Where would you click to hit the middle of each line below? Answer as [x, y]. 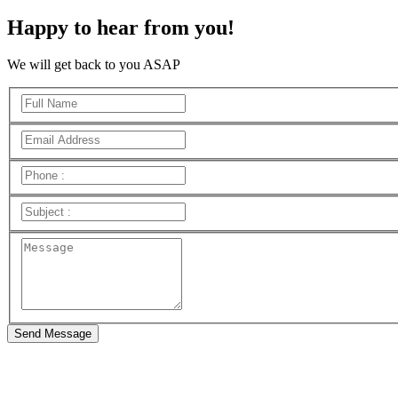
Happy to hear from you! [121, 27]
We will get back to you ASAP [94, 65]
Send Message [53, 334]
